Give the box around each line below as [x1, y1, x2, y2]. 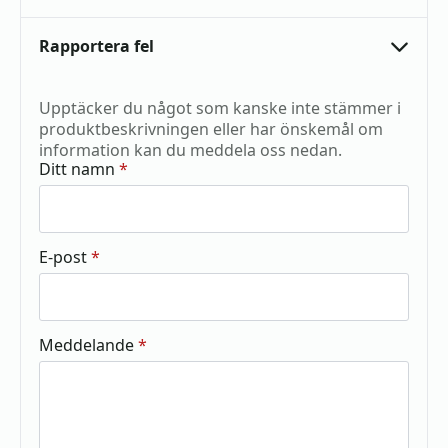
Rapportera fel [39, 35, 154, 57]
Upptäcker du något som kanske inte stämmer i [39, 97, 401, 119]
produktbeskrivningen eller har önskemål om [39, 118, 383, 140]
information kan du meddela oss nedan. [39, 139, 342, 161]
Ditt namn [39, 158, 115, 180]
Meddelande [39, 334, 134, 356]
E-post [39, 246, 87, 268]
